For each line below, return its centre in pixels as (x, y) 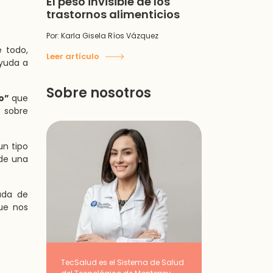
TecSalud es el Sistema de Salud (122, 262)
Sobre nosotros (99, 93)
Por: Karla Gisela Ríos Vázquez (102, 36)
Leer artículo (74, 56)
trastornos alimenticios (113, 14)
